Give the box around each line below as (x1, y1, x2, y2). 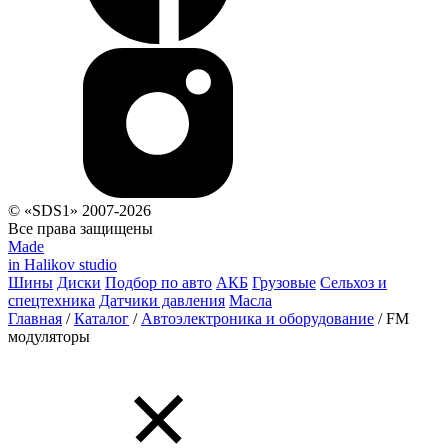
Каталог (74, 310, 129, 327)
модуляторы (8, 328, 90, 345)
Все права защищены (8, 220, 153, 237)
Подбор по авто (105, 274, 212, 291)
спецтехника (8, 292, 95, 309)
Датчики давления (99, 292, 225, 309)
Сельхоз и (320, 274, 387, 291)
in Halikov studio (8, 256, 117, 273)
